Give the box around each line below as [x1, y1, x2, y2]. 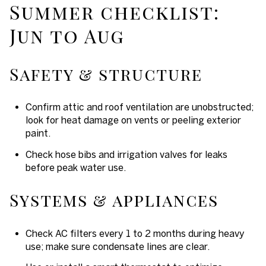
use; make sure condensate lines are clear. [25, 240, 210, 252]
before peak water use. [25, 161, 126, 173]
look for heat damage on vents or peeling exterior [25, 115, 241, 126]
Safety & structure [9, 62, 202, 85]
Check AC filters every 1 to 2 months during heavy [25, 227, 245, 239]
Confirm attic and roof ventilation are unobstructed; [25, 102, 254, 113]
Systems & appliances [9, 189, 218, 211]
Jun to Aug [9, 23, 125, 49]
